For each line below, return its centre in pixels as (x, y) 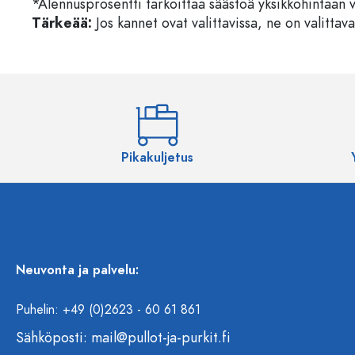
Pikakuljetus (157, 158)
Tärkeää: (62, 23)
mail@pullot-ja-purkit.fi (161, 337)
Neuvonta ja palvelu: (77, 270)
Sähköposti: (53, 337)
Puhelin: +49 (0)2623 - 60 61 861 (108, 310)
